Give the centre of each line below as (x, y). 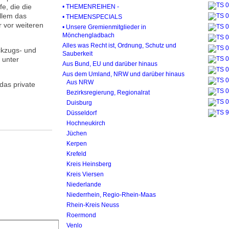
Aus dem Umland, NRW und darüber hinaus (123, 74)
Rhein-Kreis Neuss (93, 205)
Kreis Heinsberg (89, 164)
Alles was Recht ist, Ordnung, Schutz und (119, 45)
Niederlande (84, 184)
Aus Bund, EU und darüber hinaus (110, 64)
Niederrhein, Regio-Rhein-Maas (111, 194)
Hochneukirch (86, 123)
